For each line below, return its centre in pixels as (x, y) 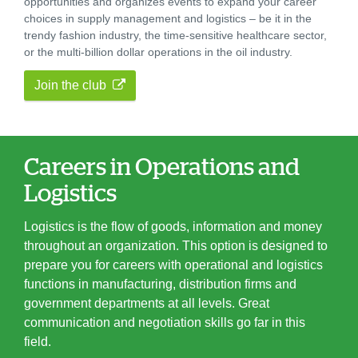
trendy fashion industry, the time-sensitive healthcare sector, (175, 36)
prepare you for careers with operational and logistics (173, 265)
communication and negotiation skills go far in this (165, 323)
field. (38, 342)
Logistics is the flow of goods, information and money (173, 227)
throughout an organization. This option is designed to (176, 246)
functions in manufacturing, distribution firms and (160, 284)
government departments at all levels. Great (147, 304)
